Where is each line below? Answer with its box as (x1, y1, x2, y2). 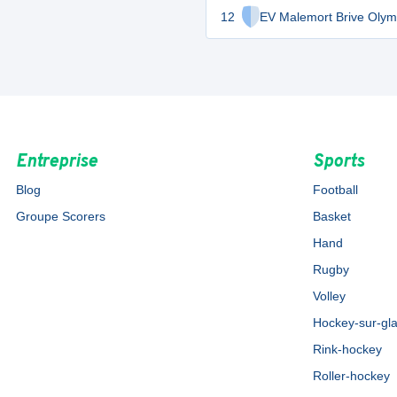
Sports (313, 151, 365, 174)
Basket (313, 209, 352, 223)
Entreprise (15, 151, 97, 174)
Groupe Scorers (15, 209, 105, 223)
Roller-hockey (313, 369, 391, 383)
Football (313, 183, 359, 197)
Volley (313, 289, 346, 303)
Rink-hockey (313, 342, 383, 356)
